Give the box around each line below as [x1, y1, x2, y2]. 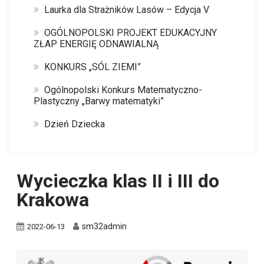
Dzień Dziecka [44, 118, 105, 130]
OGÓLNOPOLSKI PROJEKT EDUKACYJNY [44, 27, 217, 38]
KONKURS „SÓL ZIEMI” [44, 61, 141, 72]
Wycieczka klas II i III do [16, 169, 220, 192]
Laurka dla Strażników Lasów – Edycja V [44, 4, 209, 15]
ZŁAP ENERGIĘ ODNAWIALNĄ [33, 38, 159, 49]
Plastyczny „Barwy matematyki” [33, 95, 164, 107]
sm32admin [82, 222, 127, 232]
